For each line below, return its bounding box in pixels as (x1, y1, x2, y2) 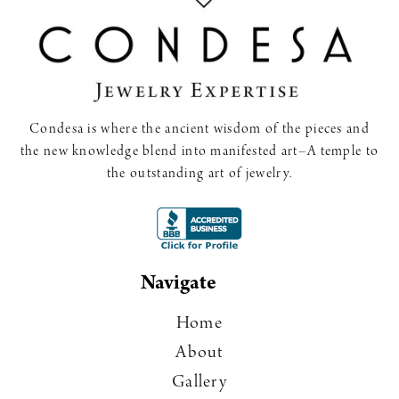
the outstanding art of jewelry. (106, 167, 293, 183)
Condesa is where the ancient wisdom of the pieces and (29, 122, 370, 138)
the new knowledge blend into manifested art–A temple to (20, 144, 379, 160)
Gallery (171, 373, 228, 394)
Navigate (141, 274, 217, 297)
